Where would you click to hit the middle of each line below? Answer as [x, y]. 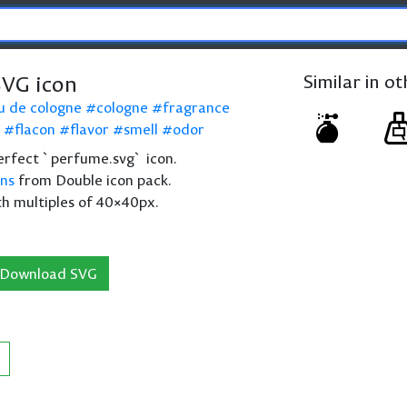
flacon [35, 129]
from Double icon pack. [93, 180]
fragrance [196, 107]
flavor [89, 129]
